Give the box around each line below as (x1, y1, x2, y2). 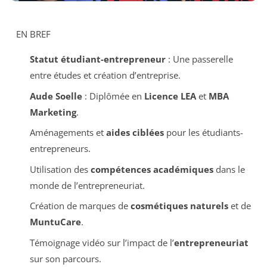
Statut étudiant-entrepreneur (29, 53, 166, 66)
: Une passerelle (165, 53, 233, 66)
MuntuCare (29, 216, 81, 228)
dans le (213, 163, 245, 175)
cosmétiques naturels (130, 200, 228, 212)
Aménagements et (29, 126, 106, 139)
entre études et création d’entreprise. (29, 69, 181, 82)
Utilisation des (29, 163, 91, 175)
